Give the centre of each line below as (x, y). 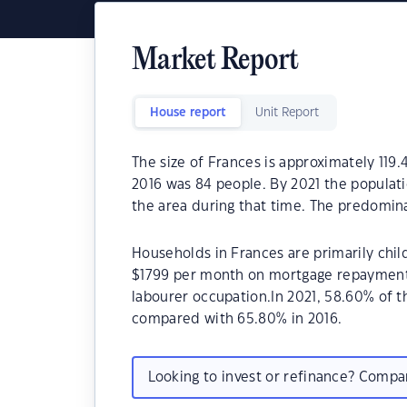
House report (188, 113)
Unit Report (287, 113)
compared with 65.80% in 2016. (237, 319)
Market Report (215, 61)
